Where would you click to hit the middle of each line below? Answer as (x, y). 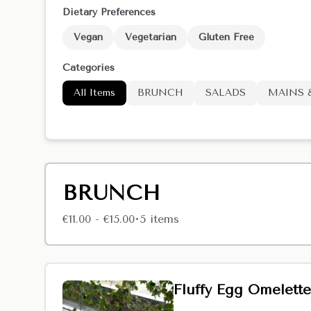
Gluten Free (226, 37)
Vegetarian (151, 37)
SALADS (226, 93)
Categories (89, 68)
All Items (94, 93)
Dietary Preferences (109, 12)
